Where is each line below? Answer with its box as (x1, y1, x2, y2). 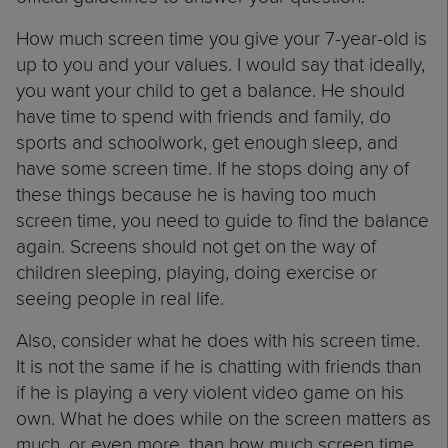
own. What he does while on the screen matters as (16, 406, 431, 429)
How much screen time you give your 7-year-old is (16, 26, 427, 49)
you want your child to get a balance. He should (16, 78, 405, 101)
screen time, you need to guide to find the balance (16, 208, 429, 231)
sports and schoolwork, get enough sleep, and (16, 130, 398, 153)
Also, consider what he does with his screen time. (16, 328, 420, 351)
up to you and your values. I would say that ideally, (16, 52, 425, 75)
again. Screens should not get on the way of (16, 234, 376, 257)
